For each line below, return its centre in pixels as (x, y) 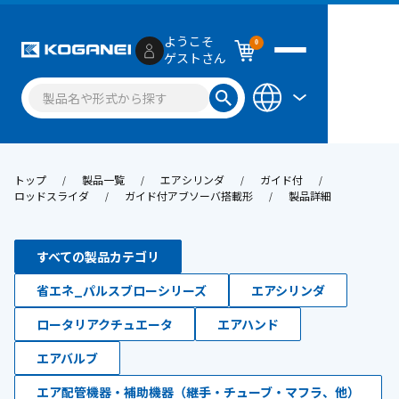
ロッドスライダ (52, 195)
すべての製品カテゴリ (98, 256)
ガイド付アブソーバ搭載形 (189, 195)
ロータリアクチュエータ (105, 324)
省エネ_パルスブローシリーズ (122, 290)
